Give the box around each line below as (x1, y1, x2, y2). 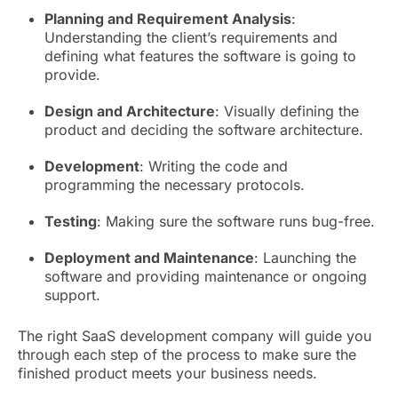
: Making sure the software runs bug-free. (97, 212, 379, 231)
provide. (44, 66, 105, 84)
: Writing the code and (139, 157, 288, 176)
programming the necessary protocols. (44, 176, 305, 195)
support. (44, 286, 105, 305)
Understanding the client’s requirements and (44, 28, 338, 47)
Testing (44, 212, 97, 231)
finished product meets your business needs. (18, 364, 317, 383)
